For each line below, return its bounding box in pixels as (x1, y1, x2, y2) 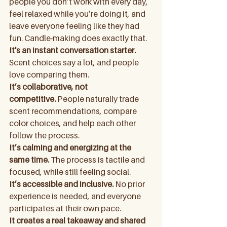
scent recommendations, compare (9, 106, 138, 116)
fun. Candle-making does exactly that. (9, 33, 147, 43)
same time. (9, 155, 49, 165)
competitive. (9, 94, 56, 104)
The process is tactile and (49, 155, 146, 165)
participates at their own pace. (9, 203, 121, 213)
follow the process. (9, 130, 80, 140)
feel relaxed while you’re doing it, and (9, 9, 147, 19)
